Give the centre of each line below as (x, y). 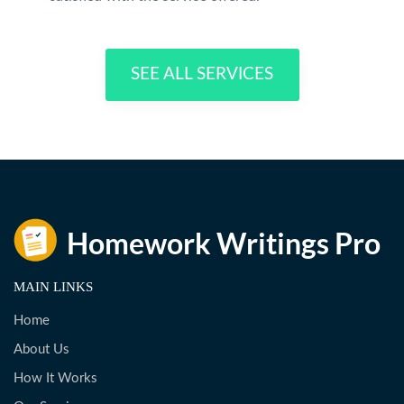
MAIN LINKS (53, 287)
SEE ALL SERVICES (202, 74)
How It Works (55, 378)
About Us (41, 349)
